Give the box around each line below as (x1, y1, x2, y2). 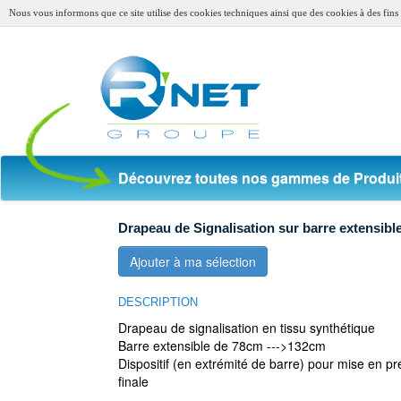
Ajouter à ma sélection (130, 252, 256, 270)
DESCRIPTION (118, 295, 198, 309)
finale (118, 372, 149, 390)
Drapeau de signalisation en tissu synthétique (118, 319, 375, 337)
